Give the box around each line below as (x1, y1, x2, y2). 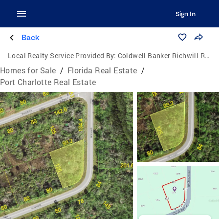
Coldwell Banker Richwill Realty (117, 51, 205, 60)
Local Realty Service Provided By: (8, 51, 116, 60)
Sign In (175, 10, 196, 18)
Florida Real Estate (67, 65, 137, 75)
